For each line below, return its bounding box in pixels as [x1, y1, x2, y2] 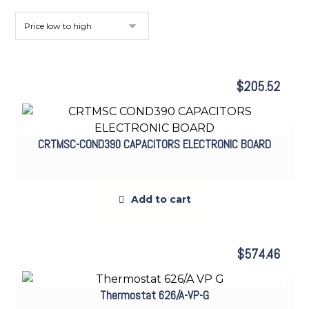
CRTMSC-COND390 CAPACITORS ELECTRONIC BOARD [38, 137, 271, 152]
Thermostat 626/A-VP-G [100, 288, 209, 303]
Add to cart [130, 193, 191, 206]
